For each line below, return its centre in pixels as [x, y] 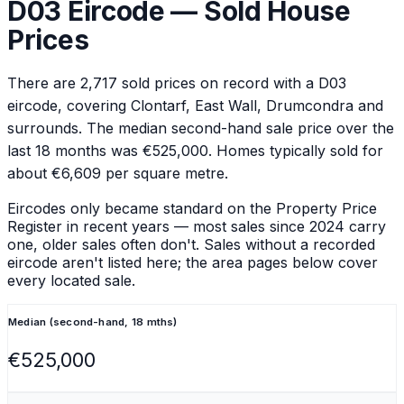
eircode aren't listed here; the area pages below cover [193, 263]
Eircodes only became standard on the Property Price [192, 209]
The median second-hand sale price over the [238, 129]
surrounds [43, 129]
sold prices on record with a [218, 83]
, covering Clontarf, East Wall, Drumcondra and [220, 106]
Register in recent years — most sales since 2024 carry [197, 227]
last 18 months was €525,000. [110, 151]
